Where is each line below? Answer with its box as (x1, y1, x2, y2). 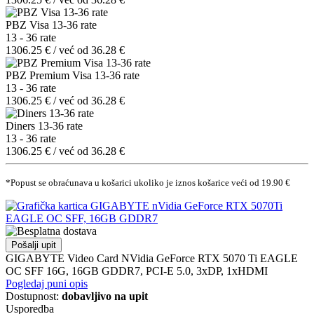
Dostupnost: (6, 289, 62, 302)
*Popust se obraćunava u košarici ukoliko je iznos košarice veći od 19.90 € (6, 177, 290, 188)
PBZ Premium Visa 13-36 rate (6, 69, 139, 81)
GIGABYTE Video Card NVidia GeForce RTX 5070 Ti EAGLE (6, 252, 298, 264)
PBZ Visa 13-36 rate (6, 18, 97, 31)
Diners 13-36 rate (6, 119, 83, 132)
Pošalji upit (11, 239, 56, 250)
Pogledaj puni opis (6, 277, 88, 289)
